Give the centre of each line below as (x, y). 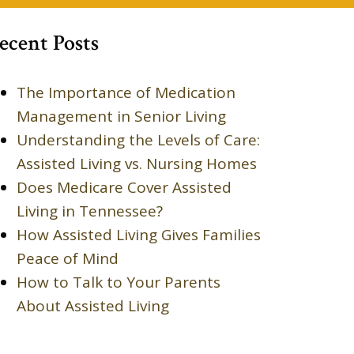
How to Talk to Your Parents (119, 282)
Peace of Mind (68, 258)
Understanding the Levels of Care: (138, 139)
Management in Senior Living (121, 116)
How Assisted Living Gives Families (139, 234)
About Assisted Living (93, 305)
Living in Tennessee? (90, 211)
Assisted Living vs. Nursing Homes (137, 163)
